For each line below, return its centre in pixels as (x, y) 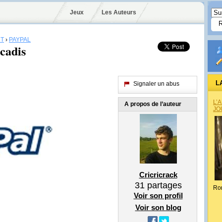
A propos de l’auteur (153, 104)
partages (163, 185)
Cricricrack (158, 175)
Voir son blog (158, 207)
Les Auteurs (119, 12)
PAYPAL (20, 40)
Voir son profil (158, 195)
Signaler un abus (156, 84)
